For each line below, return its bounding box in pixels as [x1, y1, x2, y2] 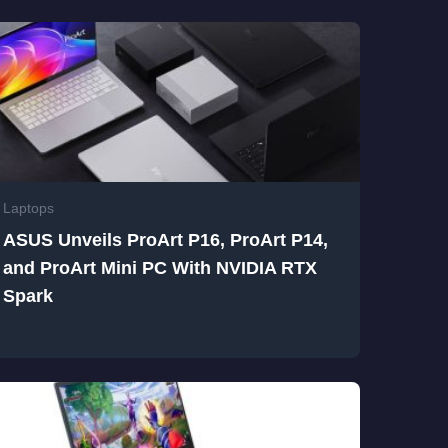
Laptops [2, 199, 54, 216]
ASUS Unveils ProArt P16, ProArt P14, [2, 229, 328, 250]
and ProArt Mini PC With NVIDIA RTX [2, 257, 317, 278]
